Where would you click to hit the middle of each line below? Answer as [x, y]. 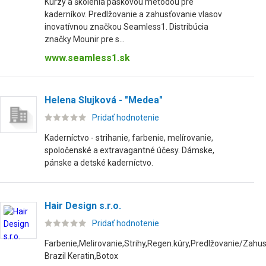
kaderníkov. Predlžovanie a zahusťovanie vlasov [133, 14]
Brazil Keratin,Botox [81, 256]
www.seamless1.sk [87, 58]
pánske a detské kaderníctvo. [99, 163]
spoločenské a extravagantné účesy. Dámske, [129, 150]
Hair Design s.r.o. [83, 206]
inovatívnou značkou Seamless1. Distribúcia [126, 27]
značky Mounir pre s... [85, 39]
